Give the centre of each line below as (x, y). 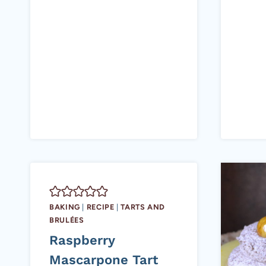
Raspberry (82, 240)
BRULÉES (67, 220)
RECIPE (100, 207)
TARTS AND (143, 207)
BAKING (65, 207)
